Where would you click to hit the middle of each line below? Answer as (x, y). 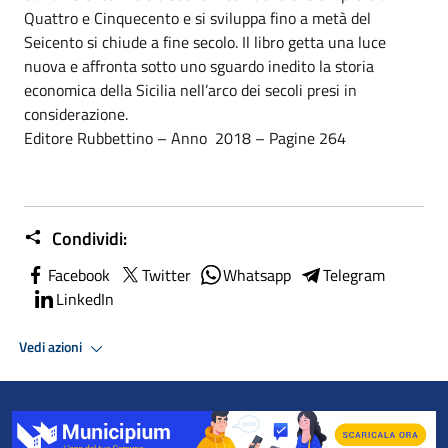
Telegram (354, 274)
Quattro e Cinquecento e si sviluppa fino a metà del (197, 17)
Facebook (79, 274)
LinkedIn (85, 298)
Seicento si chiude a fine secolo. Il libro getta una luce (205, 41)
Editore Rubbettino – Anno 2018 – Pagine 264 (185, 137)
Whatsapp (257, 274)
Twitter (166, 274)
